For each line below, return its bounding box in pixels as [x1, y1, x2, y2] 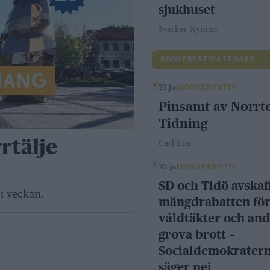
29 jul [159, 83, 179, 92]
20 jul [159, 163, 180, 172]
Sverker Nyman [159, 24, 218, 34]
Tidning [159, 116, 209, 131]
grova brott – [159, 227, 235, 242]
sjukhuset [159, 2, 216, 17]
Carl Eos [159, 138, 191, 148]
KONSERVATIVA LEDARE [160, 56, 256, 64]
